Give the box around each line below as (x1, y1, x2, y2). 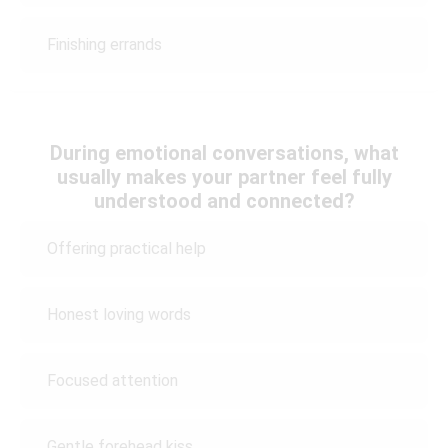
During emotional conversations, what (49, 140, 399, 165)
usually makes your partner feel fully (56, 164, 392, 189)
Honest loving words (47, 305, 191, 325)
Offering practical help (47, 239, 206, 259)
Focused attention (47, 371, 178, 391)
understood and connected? (93, 188, 355, 213)
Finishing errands (47, 35, 162, 55)
